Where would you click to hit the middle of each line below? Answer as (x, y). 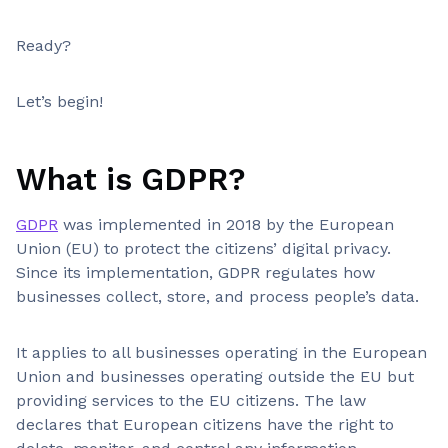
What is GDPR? (131, 179)
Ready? (43, 45)
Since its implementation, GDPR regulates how (195, 272)
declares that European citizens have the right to (205, 424)
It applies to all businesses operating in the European (221, 352)
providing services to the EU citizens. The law (191, 400)
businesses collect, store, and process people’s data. (217, 296)
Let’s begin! (59, 101)
